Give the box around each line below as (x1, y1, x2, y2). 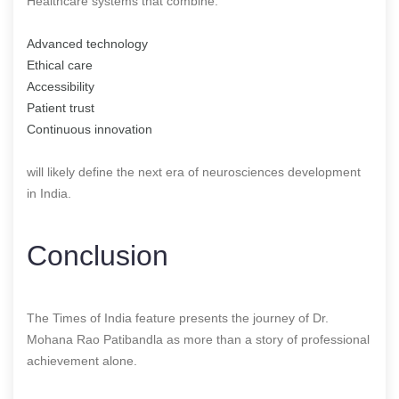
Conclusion (27, 239, 168, 272)
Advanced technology (27, 36, 148, 51)
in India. (27, 185, 71, 200)
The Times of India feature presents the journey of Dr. (27, 310, 329, 325)
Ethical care (27, 57, 93, 72)
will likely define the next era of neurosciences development (27, 164, 361, 179)
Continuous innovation (27, 121, 152, 136)
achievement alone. (27, 353, 137, 368)
